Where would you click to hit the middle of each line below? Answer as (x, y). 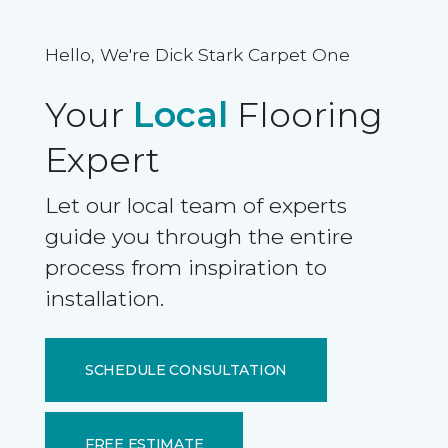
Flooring (305, 115)
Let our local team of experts (195, 205)
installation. (104, 298)
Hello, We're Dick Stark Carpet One (197, 55)
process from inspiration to (185, 267)
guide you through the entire (198, 236)
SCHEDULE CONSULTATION (186, 369)
